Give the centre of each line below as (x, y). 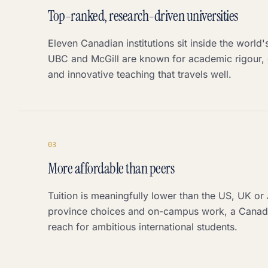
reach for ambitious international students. (143, 227)
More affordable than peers (111, 168)
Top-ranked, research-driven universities (143, 16)
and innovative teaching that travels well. (140, 74)
